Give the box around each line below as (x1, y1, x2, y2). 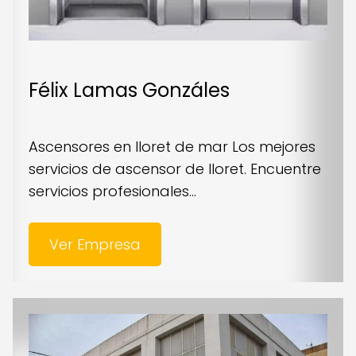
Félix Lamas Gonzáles (29, 77, 230, 104)
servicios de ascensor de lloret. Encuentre (29, 159, 321, 180)
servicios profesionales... (29, 181, 196, 202)
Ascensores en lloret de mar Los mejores (29, 137, 315, 157)
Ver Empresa (48, 234, 141, 255)
